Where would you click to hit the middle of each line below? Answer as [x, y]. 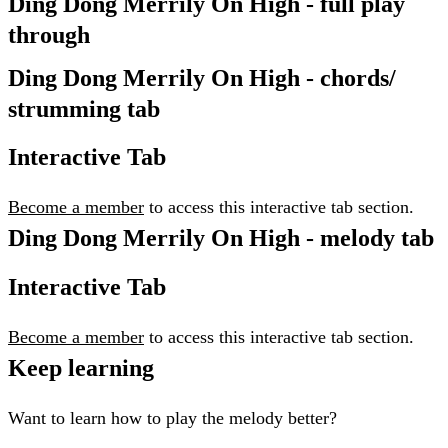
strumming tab [84, 108]
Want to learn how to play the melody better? [172, 418]
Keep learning [81, 368]
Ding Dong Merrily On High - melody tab [221, 238]
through [49, 34]
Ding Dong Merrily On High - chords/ [202, 77]
